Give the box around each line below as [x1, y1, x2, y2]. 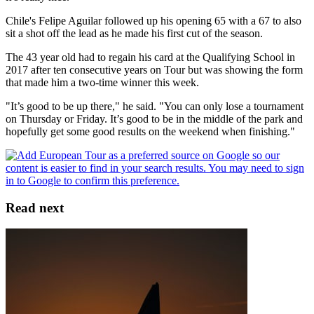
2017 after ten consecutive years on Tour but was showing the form [6, 63, 303, 76]
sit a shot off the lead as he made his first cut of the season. [6, 27, 263, 39]
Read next [6, 200, 64, 215]
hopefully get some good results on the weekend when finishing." [6, 125, 295, 137]
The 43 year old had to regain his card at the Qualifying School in [6, 50, 295, 63]
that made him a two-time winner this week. [6, 76, 199, 88]
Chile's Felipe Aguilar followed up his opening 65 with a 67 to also [6, 14, 301, 27]
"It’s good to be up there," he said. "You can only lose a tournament [6, 100, 303, 112]
